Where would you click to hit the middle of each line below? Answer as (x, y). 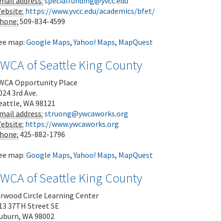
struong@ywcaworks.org (86, 113)
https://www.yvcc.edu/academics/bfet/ (90, 11)
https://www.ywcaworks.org (72, 124)
